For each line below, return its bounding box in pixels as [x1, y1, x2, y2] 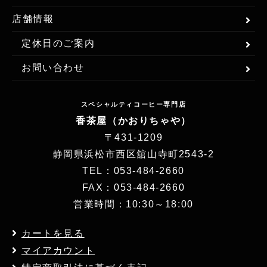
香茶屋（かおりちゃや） [76, 115, 191, 126]
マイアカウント [21, 245, 95, 256]
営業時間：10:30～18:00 [73, 198, 194, 209]
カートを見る [21, 228, 85, 238]
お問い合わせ [21, 62, 85, 73]
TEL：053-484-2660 [82, 165, 185, 176]
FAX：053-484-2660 [82, 182, 185, 193]
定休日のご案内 [21, 38, 95, 48]
